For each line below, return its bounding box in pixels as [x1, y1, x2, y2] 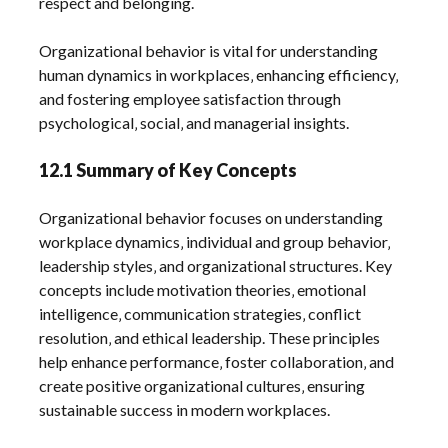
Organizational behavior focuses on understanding [39, 208, 384, 228]
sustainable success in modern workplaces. [39, 400, 331, 420]
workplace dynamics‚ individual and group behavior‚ [39, 232, 391, 252]
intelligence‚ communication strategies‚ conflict [39, 304, 362, 324]
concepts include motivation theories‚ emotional [39, 280, 367, 300]
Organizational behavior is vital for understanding [39, 41, 379, 61]
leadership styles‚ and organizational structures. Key [39, 256, 393, 276]
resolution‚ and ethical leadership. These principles [39, 328, 381, 348]
